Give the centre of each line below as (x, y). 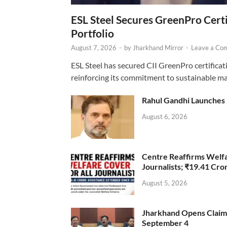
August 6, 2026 (165, 116)
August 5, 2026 (165, 183)
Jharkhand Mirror (158, 48)
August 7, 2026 (94, 48)
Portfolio (92, 33)
